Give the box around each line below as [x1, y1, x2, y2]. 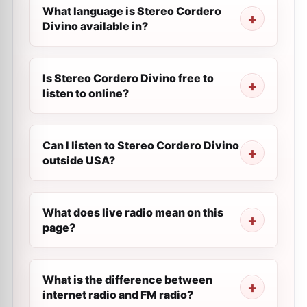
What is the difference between [42, 273, 212, 286]
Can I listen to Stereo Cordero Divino [42, 138, 239, 152]
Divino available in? [42, 19, 148, 33]
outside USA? [42, 153, 115, 167]
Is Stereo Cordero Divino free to [42, 71, 214, 85]
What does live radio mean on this [42, 206, 223, 219]
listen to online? [42, 86, 129, 100]
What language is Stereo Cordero [42, 4, 221, 18]
